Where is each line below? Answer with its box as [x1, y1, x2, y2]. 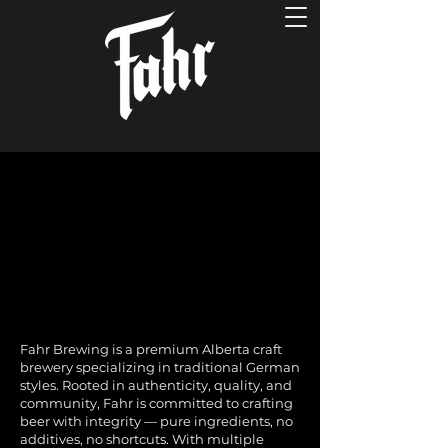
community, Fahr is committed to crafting [20, 395, 293, 411]
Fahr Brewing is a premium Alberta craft [20, 341, 282, 357]
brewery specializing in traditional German [20, 359, 300, 375]
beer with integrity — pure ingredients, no [20, 413, 293, 429]
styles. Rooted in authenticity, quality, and [20, 377, 292, 393]
